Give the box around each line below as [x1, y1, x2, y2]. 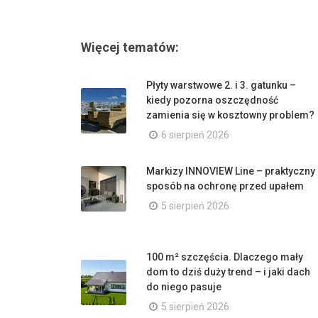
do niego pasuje [146, 281, 221, 292]
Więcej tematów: [81, 40, 179, 55]
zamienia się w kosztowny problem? [146, 109, 314, 121]
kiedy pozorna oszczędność [146, 94, 278, 106]
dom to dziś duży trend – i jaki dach [146, 266, 310, 278]
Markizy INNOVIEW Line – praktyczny [146, 165, 315, 177]
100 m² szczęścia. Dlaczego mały [146, 251, 303, 263]
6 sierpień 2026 [161, 129, 229, 141]
